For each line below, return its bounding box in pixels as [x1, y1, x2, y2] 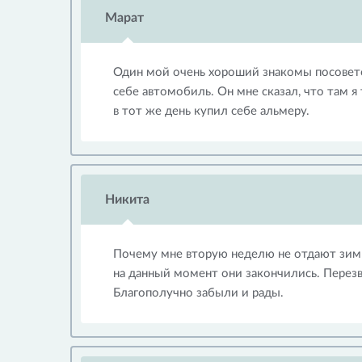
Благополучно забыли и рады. [113, 287, 284, 299]
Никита [105, 193, 149, 206]
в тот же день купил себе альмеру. [113, 105, 309, 117]
